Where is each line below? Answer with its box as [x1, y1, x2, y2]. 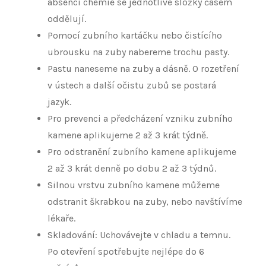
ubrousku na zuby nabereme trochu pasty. [47, 46, 232, 58]
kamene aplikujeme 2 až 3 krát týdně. [47, 129, 210, 141]
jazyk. [47, 96, 74, 108]
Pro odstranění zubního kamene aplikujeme [47, 146, 236, 158]
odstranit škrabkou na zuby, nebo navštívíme [47, 196, 242, 208]
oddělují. [47, 13, 88, 25]
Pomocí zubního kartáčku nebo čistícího [47, 30, 222, 42]
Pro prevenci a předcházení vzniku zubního [47, 113, 233, 125]
